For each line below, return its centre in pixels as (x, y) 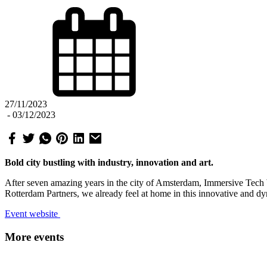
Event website (32, 213)
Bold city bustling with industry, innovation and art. (109, 162)
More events (34, 237)
